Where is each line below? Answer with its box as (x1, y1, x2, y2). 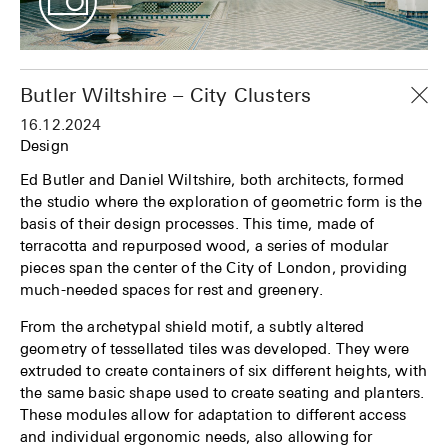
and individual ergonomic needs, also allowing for (20, 426, 373, 445)
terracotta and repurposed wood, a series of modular (20, 235, 389, 254)
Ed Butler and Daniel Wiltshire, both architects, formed (20, 169, 405, 188)
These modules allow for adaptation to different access (20, 404, 407, 423)
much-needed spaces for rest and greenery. (20, 279, 324, 298)
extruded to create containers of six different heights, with (20, 360, 427, 379)
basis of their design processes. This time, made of (20, 213, 375, 232)
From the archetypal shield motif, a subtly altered (20, 316, 365, 335)
